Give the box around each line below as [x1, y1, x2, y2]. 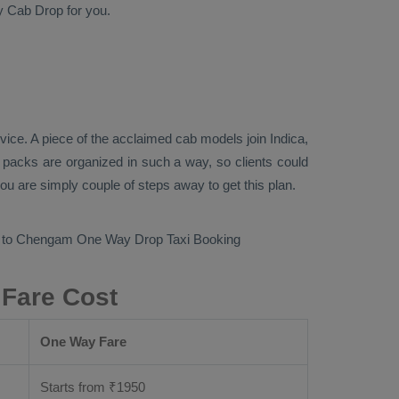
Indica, [270, 131, 308, 146]
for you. [63, 3, 110, 18]
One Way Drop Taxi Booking [77, 232, 240, 247]
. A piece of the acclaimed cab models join [24, 131, 270, 146]
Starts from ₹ [40, 379, 117, 395]
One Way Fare [40, 334, 126, 349]
